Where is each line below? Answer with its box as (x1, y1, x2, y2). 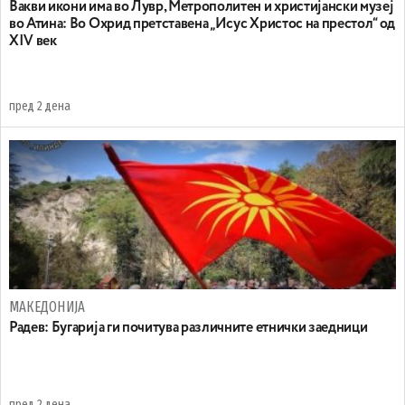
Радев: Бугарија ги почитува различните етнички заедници (9, 321, 368, 335)
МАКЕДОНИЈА (9, 298, 86, 316)
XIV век (9, 34, 57, 49)
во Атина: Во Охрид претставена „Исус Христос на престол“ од (9, 17, 396, 32)
